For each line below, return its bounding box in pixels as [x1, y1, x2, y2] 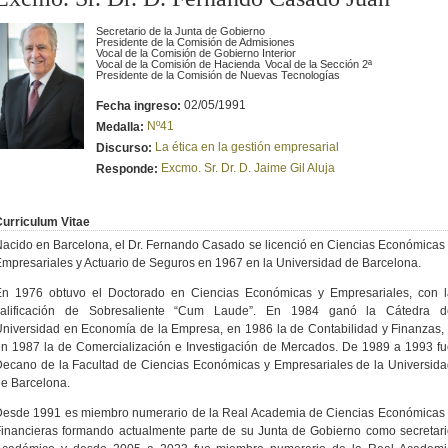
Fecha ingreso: [96, 98, 184, 113]
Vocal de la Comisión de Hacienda [96, 57, 260, 70]
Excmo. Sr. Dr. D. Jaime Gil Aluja [161, 160, 335, 175]
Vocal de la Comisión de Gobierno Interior [96, 46, 296, 59]
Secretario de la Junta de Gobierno [96, 24, 265, 37]
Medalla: [96, 119, 147, 134]
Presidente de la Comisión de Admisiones [96, 35, 295, 48]
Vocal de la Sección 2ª [265, 57, 372, 70]
